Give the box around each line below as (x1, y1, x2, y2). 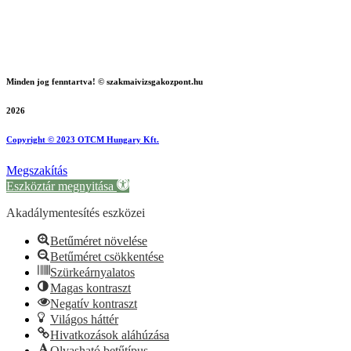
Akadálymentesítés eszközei (6, 206, 145, 220)
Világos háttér (50, 313, 118, 327)
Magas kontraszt (50, 281, 131, 295)
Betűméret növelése (50, 234, 147, 248)
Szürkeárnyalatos (50, 266, 135, 280)
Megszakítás (6, 164, 67, 178)
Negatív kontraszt (50, 297, 137, 311)
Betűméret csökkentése (50, 250, 164, 264)
